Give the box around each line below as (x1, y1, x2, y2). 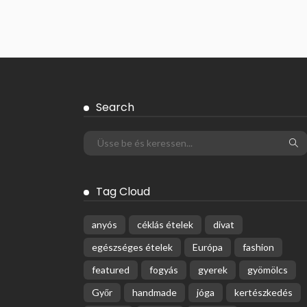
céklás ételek (137, 219, 193, 231)
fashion (243, 241, 274, 254)
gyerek (198, 264, 228, 276)
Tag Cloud (96, 184, 150, 200)
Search (96, 99, 134, 116)
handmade (132, 286, 177, 299)
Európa (193, 241, 223, 254)
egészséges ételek (92, 241, 173, 254)
